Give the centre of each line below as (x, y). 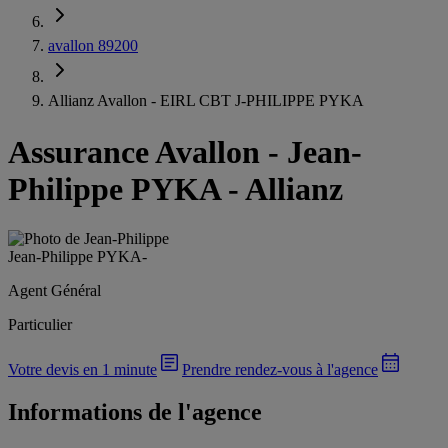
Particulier (40, 324)
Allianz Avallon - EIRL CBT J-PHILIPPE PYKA (206, 100)
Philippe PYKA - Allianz (175, 189)
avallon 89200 (93, 45)
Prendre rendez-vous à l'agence (280, 369)
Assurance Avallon (134, 152)
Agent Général (54, 290)
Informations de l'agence (135, 411)
